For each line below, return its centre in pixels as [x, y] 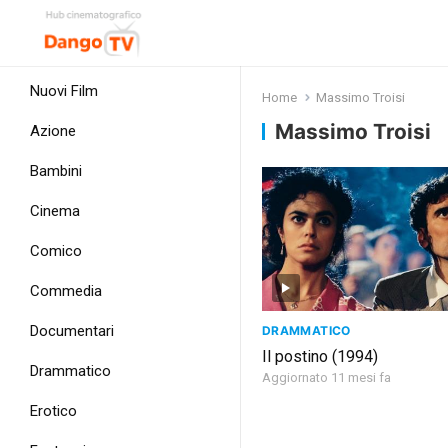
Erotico [53, 411]
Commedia [66, 291]
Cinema [55, 211]
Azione [53, 131]
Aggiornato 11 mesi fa [326, 378]
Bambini [56, 171]
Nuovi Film [64, 91]
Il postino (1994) [320, 357]
